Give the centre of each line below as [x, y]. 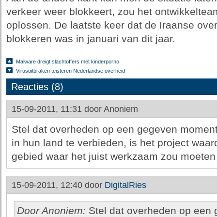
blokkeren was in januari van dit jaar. [91, 39]
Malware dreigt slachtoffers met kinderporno [67, 62]
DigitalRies [125, 185]
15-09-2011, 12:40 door [58, 185]
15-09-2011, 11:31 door [57, 109]
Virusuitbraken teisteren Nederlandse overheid [70, 71]
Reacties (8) [37, 87]
